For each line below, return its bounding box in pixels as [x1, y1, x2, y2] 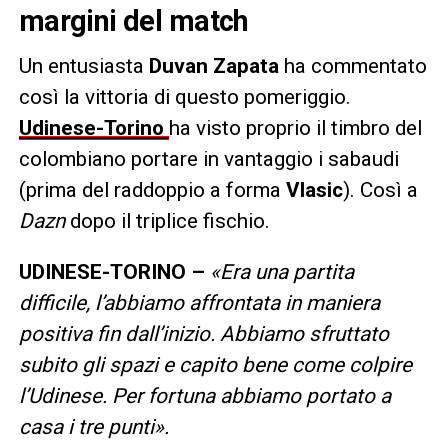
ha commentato [283, 53, 427, 78]
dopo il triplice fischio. [69, 208, 270, 233]
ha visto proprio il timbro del [168, 115, 422, 140]
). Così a [342, 177, 418, 202]
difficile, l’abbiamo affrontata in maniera [18, 290, 380, 315]
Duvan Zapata [148, 53, 284, 78]
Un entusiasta [18, 53, 149, 78]
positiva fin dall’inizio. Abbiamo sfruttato [18, 321, 389, 346]
